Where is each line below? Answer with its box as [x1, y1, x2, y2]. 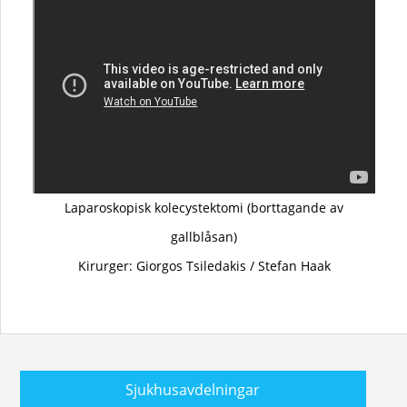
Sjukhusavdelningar [125, 380, 261, 401]
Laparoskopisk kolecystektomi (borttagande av [65, 199, 343, 217]
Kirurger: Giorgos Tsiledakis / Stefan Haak [77, 257, 331, 275]
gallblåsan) [171, 228, 237, 246]
